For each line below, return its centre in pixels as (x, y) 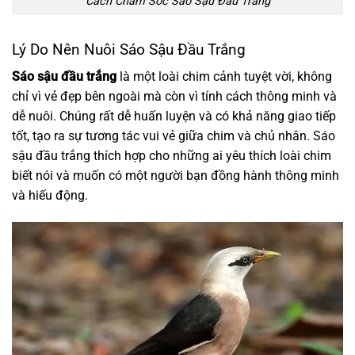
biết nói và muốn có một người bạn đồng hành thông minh (176, 176)
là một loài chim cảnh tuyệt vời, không (224, 77)
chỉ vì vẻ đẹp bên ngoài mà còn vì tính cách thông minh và (174, 97)
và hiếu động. (50, 196)
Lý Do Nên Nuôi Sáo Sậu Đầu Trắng (129, 49)
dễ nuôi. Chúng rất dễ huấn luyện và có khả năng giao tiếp (174, 116)
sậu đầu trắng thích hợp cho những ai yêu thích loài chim (172, 156)
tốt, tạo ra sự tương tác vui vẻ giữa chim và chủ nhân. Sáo (174, 136)
